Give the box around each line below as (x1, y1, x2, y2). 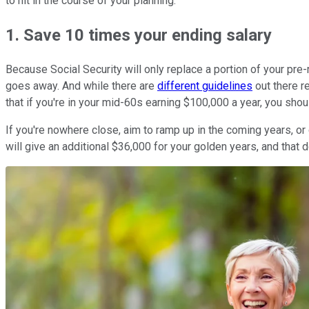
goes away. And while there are (6, 79, 157, 92)
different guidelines (157, 79, 252, 92)
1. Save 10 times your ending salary (6, 25, 272, 45)
